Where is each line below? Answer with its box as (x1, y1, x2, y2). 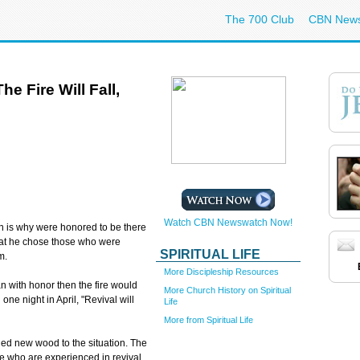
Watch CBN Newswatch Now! (164, 217, 292, 228)
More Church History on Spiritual (164, 284, 291, 295)
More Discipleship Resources (164, 267, 279, 276)
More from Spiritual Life (164, 314, 253, 325)
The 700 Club (225, 13, 294, 26)
